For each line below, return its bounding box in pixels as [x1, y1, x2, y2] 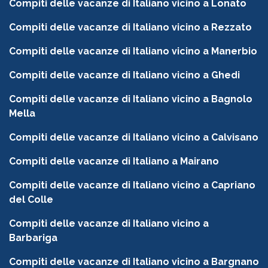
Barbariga [9, 232, 57, 244]
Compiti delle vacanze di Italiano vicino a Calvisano [9, 132, 258, 144]
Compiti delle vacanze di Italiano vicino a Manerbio [9, 45, 257, 57]
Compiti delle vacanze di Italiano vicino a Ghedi [9, 69, 240, 81]
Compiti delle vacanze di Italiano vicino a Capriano [9, 179, 255, 191]
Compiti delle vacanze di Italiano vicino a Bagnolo [9, 93, 252, 105]
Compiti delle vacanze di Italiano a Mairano [9, 156, 219, 167]
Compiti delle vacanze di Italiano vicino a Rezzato [9, 22, 252, 33]
